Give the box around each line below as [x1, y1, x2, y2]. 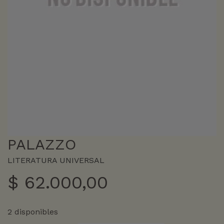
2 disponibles [7, 206, 58, 216]
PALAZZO [7, 135, 76, 153]
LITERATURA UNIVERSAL [7, 155, 104, 165]
